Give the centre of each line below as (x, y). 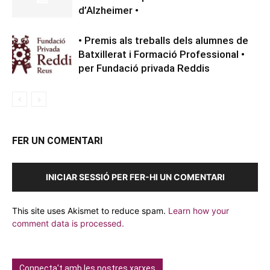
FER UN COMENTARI (57, 141)
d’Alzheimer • (108, 11)
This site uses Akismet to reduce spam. (90, 211)
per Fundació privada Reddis (144, 68)
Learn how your (199, 211)
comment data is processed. (68, 224)
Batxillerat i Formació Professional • (162, 55)
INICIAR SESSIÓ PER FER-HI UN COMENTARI (135, 177)
